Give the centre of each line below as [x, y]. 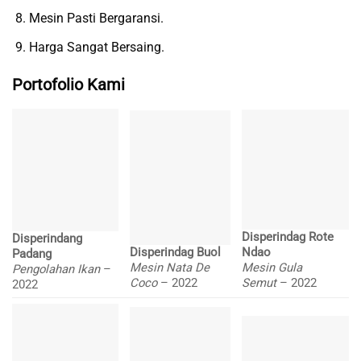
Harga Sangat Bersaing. [97, 47]
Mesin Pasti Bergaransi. [97, 19]
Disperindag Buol [176, 252]
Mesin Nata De [170, 267]
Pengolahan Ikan [58, 269]
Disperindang [47, 238]
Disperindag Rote [288, 237]
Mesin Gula [272, 267]
